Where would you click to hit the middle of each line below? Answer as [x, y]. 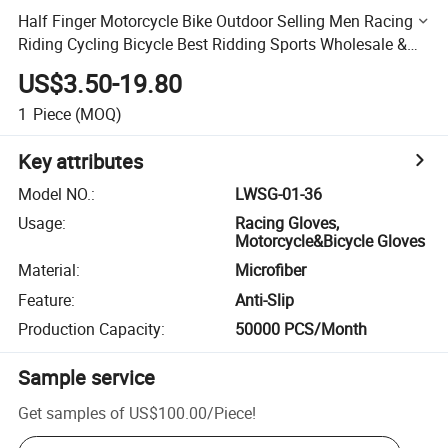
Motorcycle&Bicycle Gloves [330, 241]
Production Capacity [90, 329]
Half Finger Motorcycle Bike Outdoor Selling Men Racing [216, 20]
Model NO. [55, 193]
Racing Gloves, [287, 223]
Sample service [87, 378]
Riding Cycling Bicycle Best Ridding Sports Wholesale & [213, 43]
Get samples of [72, 412]
